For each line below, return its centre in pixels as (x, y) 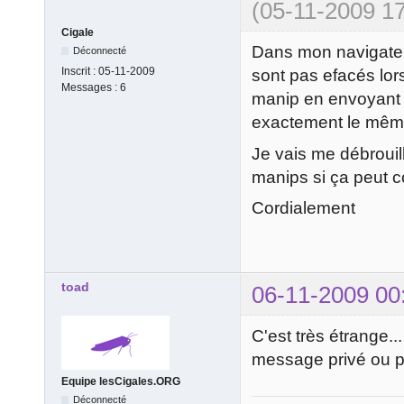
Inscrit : (80, 72)
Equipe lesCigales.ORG (121, 381)
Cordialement (303, 208)
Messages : (91, 88)
